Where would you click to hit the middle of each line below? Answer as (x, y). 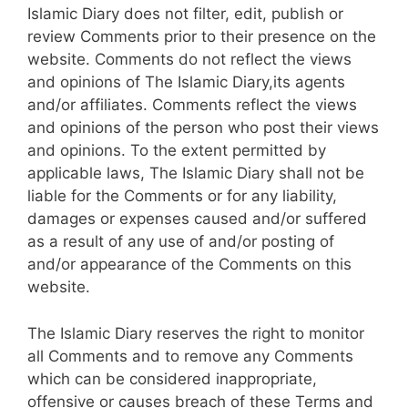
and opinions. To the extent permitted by (177, 150)
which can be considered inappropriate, (172, 378)
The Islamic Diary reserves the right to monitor (196, 333)
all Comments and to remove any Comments (190, 356)
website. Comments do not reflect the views (189, 59)
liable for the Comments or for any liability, (182, 196)
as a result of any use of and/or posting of (181, 241)
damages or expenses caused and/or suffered (197, 219)
